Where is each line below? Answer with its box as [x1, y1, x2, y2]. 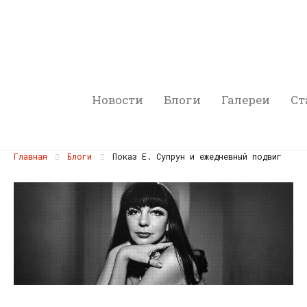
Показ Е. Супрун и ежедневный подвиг [107, 151, 282, 162]
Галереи [221, 92, 271, 108]
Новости [92, 92, 144, 108]
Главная [14, 151, 47, 162]
